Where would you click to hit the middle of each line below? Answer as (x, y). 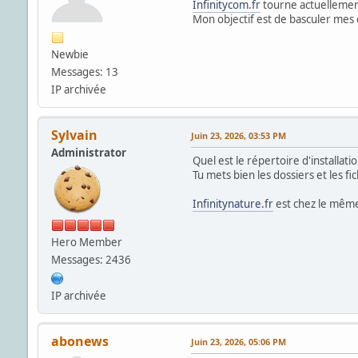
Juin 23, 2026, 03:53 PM (238, 135)
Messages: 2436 (91, 259)
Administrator (88, 152)
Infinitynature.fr (233, 203)
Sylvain (74, 135)
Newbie (70, 54)
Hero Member (86, 242)
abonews (80, 341)
